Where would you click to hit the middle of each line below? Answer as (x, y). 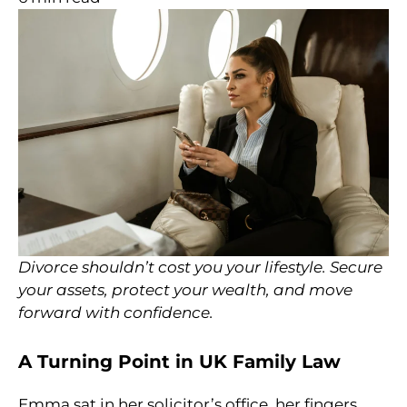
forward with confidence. (116, 313)
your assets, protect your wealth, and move (185, 290)
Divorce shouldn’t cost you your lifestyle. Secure (200, 268)
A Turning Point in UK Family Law (179, 361)
